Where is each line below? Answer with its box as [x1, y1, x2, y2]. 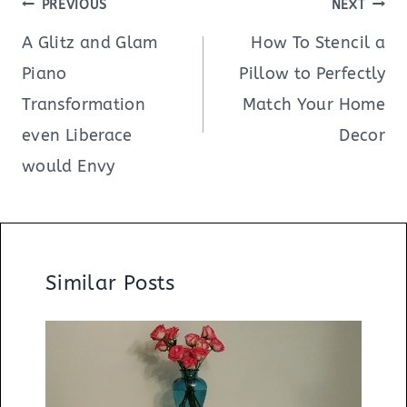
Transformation [22, 94, 146, 114]
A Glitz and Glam [22, 32, 158, 53]
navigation [21, 19, 127, 44]
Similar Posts [45, 271, 175, 295]
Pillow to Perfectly [239, 63, 385, 84]
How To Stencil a [251, 32, 385, 53]
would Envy [22, 155, 115, 176]
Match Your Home [242, 94, 385, 114]
